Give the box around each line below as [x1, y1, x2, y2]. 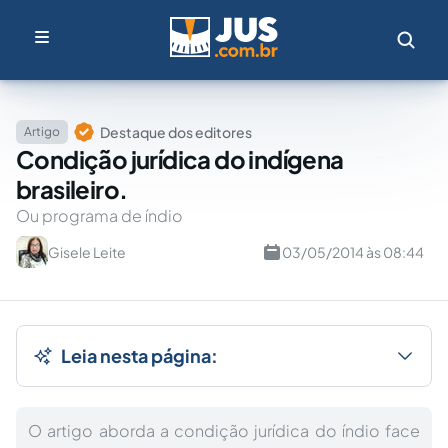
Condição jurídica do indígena [16, 144, 344, 174]
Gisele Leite [48, 243, 126, 261]
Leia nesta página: [61, 344, 218, 367]
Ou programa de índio [16, 205, 183, 226]
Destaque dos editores [100, 123, 252, 141]
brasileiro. [16, 174, 128, 204]
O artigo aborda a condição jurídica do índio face [28, 420, 420, 441]
